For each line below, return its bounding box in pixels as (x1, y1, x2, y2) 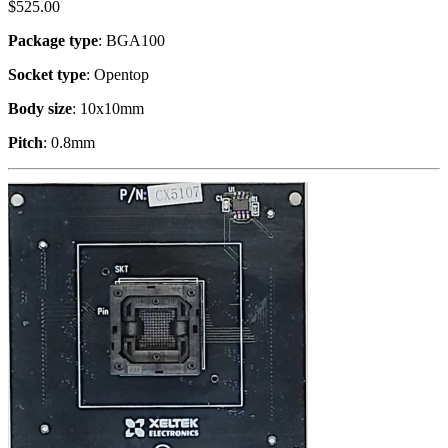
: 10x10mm (72, 99, 144, 117)
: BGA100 (98, 31, 165, 49)
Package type (8, 31, 98, 49)
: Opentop (86, 65, 149, 83)
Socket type (8, 65, 86, 83)
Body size (8, 99, 72, 117)
